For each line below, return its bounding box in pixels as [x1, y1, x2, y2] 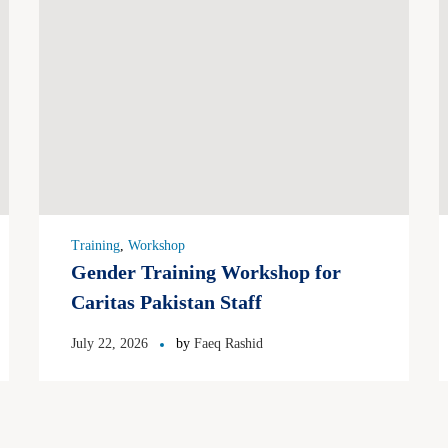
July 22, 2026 [71, 336, 148, 352]
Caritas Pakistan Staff [71, 291, 262, 314]
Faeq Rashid [194, 336, 263, 352]
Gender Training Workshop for [71, 261, 341, 284]
